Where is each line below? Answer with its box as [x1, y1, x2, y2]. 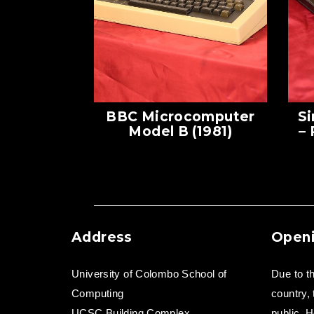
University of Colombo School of [71, 268, 227, 280]
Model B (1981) [128, 123, 233, 140]
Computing [71, 287, 124, 300]
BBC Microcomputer [106, 109, 255, 125]
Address [71, 229, 132, 246]
